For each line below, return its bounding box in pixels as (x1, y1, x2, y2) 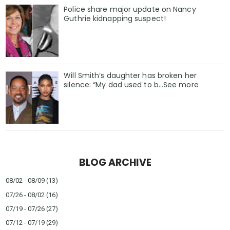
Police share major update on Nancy (64, 4, 196, 14)
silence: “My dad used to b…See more (64, 80, 199, 90)
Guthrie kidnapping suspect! (64, 13, 166, 24)
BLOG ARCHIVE (79, 156, 151, 170)
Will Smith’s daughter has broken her (64, 70, 197, 81)
